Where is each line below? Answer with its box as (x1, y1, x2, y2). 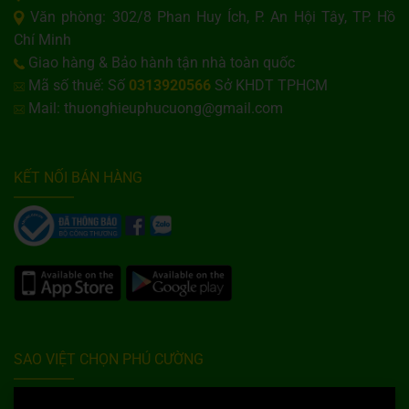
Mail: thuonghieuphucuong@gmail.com (25, 99, 283, 117)
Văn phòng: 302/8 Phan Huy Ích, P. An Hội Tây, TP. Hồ (25, 7, 395, 26)
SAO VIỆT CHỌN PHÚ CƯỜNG (14, 351, 204, 369)
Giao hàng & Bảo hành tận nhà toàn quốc (25, 53, 295, 71)
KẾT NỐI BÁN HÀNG (14, 168, 142, 186)
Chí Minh (14, 30, 71, 48)
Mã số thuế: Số (25, 76, 129, 94)
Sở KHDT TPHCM (211, 76, 328, 94)
